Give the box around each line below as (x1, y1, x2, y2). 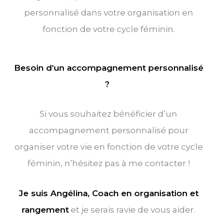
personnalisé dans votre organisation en (24, 7, 193, 17)
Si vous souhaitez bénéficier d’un (40, 109, 177, 119)
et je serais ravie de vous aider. (69, 204, 195, 215)
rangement (22, 204, 69, 215)
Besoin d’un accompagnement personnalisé (14, 63, 203, 73)
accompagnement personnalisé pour (29, 125, 188, 136)
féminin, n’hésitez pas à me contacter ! (27, 158, 190, 169)
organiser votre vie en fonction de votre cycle (14, 142, 203, 152)
